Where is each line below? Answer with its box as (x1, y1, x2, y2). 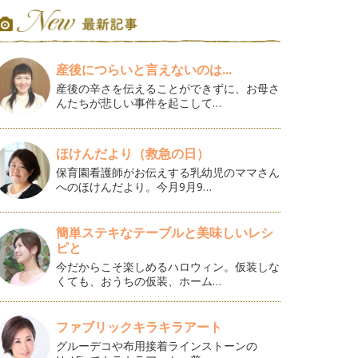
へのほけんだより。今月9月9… (56, 179, 213, 194)
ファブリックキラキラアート (56, 318, 223, 336)
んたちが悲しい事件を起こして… (56, 95, 222, 110)
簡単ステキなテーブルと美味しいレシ (56, 224, 274, 241)
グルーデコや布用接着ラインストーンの (56, 338, 258, 353)
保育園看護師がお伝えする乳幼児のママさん (56, 165, 280, 180)
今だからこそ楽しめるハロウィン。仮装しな (56, 259, 280, 274)
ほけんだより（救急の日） (56, 145, 210, 162)
